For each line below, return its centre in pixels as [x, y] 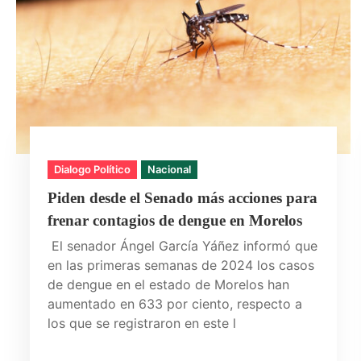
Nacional [169, 170]
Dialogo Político [92, 170]
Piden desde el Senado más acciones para [182, 198]
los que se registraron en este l [141, 324]
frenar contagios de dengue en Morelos [174, 221]
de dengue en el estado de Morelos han [168, 285]
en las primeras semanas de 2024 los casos [180, 266]
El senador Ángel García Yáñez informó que [182, 246]
